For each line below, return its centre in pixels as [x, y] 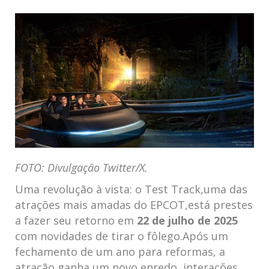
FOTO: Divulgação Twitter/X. [81, 168]
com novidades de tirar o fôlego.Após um [122, 236]
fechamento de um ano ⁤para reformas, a [120, 252]
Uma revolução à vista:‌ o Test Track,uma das [131, 189]
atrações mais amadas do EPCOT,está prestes [134, 205]
